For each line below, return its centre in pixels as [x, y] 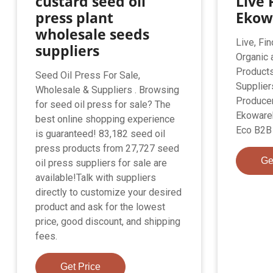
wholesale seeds [93, 34]
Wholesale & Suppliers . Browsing [108, 90]
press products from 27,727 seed [108, 148]
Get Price [81, 266]
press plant [75, 17]
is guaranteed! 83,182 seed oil [101, 133]
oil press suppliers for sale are [101, 163]
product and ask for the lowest [101, 207]
